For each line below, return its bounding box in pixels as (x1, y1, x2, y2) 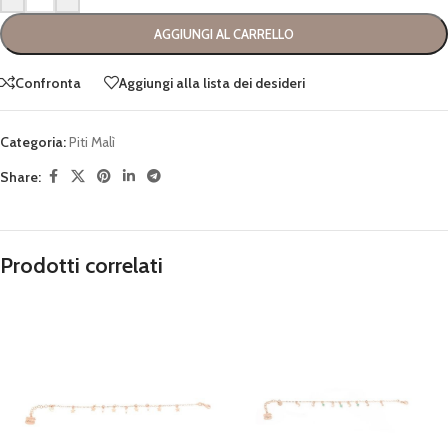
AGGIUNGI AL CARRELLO (154, 26, 294, 43)
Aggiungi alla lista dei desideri (119, 73, 305, 92)
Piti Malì (69, 133, 115, 152)
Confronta (15, 73, 81, 92)
